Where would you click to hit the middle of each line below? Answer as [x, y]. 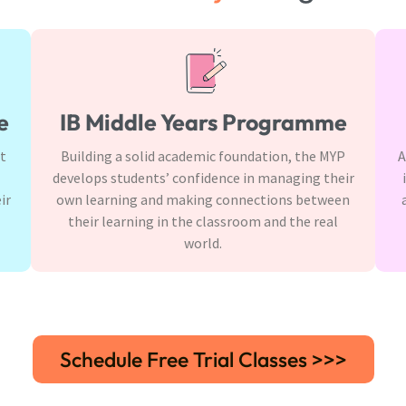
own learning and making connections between [203, 199]
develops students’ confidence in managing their [203, 177]
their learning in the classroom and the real [203, 221]
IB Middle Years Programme [203, 122]
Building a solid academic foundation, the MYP [203, 155]
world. [203, 242]
